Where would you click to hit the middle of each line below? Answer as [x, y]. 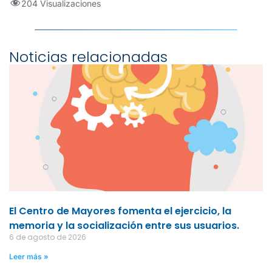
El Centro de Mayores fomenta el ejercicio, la [120, 211]
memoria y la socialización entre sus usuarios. [124, 225]
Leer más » [29, 256]
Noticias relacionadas [88, 56]
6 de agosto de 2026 [48, 237]
